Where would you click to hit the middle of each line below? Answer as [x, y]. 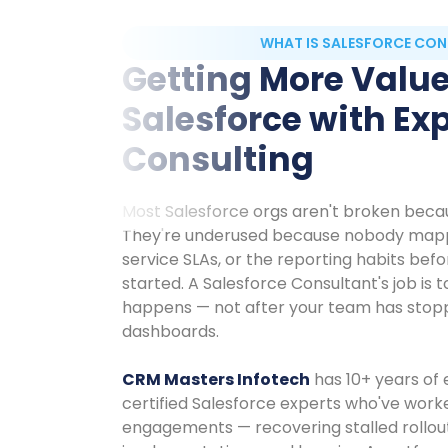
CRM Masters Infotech [216, 379]
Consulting [218, 159]
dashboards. [171, 331]
